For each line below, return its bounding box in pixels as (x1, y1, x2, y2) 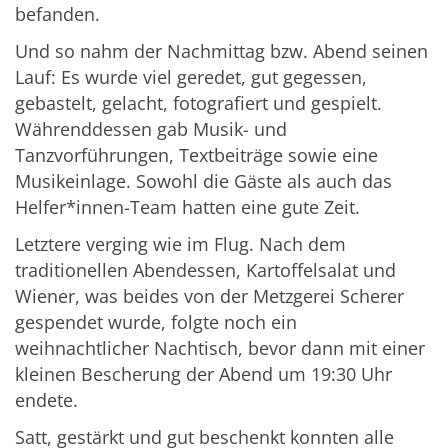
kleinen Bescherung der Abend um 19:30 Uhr (15, 362, 392, 387)
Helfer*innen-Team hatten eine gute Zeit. (15, 195, 360, 220)
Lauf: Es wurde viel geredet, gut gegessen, (15, 65, 367, 90)
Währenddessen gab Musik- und (15, 117, 287, 142)
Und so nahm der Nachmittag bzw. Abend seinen (15, 39, 428, 64)
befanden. (15, 2, 100, 27)
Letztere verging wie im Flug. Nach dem (15, 232, 346, 257)
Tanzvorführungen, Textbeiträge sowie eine (15, 143, 378, 168)
